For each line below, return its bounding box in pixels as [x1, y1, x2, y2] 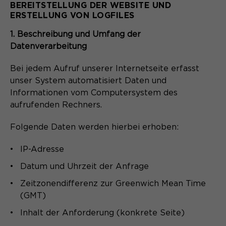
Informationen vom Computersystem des [10, 89, 178, 97]
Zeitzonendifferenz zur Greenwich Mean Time [20, 180, 206, 188]
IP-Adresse [20, 145, 64, 154]
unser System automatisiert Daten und [10, 77, 166, 85]
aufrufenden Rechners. [10, 101, 102, 109]
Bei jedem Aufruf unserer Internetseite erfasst [10, 65, 199, 73]
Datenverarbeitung [10, 42, 87, 51]
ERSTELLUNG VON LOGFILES [10, 11, 135, 20]
